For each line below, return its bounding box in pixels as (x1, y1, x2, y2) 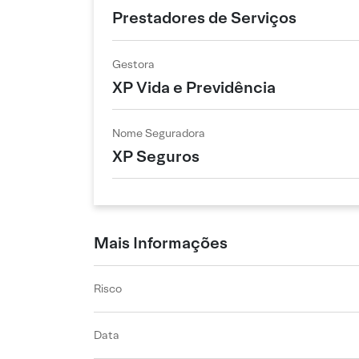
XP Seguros (112, 146, 200, 167)
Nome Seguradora (112, 125, 205, 140)
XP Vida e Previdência (112, 77, 276, 99)
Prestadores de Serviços (112, 6, 296, 28)
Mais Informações (94, 232, 228, 253)
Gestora (112, 56, 155, 71)
